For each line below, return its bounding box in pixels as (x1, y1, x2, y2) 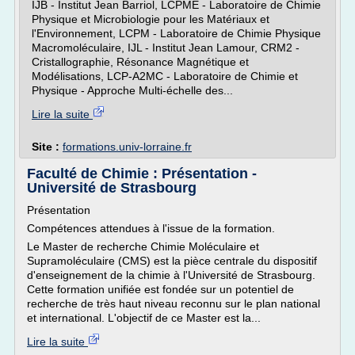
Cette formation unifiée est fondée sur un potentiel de (27, 283, 294, 296)
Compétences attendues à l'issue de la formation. (27, 222, 275, 235)
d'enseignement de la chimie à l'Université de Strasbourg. (27, 269, 315, 281)
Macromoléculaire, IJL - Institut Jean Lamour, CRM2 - (32, 41, 300, 54)
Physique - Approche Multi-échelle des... (32, 84, 233, 97)
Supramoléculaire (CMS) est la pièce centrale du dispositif (27, 254, 317, 267)
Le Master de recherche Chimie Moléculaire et (27, 240, 259, 253)
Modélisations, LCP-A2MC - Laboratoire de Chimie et (32, 70, 298, 82)
